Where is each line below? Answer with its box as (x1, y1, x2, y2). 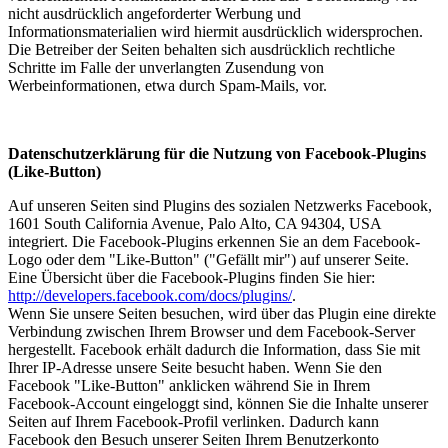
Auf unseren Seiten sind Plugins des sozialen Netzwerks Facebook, (8, 196, 432, 214)
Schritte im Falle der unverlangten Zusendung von (8, 58, 324, 76)
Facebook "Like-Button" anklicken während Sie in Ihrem (8, 376, 370, 394)
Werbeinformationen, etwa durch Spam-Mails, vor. (8, 76, 327, 94)
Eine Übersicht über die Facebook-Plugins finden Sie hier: (8, 268, 375, 286)
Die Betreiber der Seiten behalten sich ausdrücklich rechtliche (8, 40, 395, 58)
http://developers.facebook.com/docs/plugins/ (8, 286, 292, 304)
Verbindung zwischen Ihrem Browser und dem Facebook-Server (8, 322, 415, 340)
